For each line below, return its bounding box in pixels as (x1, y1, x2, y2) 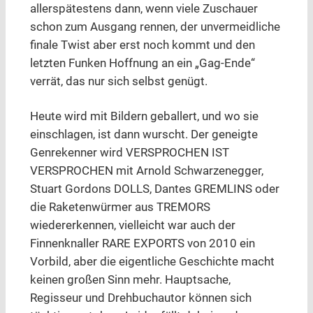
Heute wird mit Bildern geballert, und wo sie (29, 110, 259, 124)
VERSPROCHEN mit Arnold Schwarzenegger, (29, 164, 263, 178)
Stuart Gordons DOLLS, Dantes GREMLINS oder (29, 182, 279, 196)
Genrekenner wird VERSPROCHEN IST (29, 146, 229, 160)
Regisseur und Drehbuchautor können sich (29, 291, 252, 305)
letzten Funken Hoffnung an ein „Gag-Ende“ (29, 57, 255, 71)
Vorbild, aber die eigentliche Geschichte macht (29, 255, 275, 269)
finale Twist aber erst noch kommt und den (29, 38, 255, 52)
